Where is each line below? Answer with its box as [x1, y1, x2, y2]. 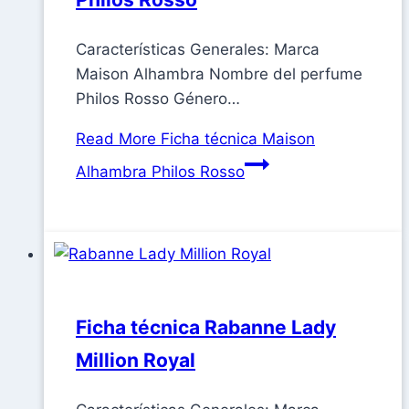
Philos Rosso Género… [76, 89, 240, 109]
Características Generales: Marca [76, 40, 320, 59]
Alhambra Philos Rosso [76, 163, 245, 182]
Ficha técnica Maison [156, 130, 315, 149]
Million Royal [76, 349, 195, 372]
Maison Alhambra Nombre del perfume [76, 65, 362, 84]
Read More [76, 130, 156, 149]
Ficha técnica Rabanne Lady [76, 316, 336, 340]
